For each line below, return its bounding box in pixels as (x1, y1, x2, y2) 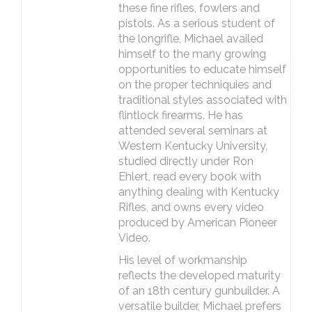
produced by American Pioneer (118, 216, 277, 229)
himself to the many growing (118, 47, 266, 61)
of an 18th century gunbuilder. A (118, 284, 280, 297)
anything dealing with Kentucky (118, 185, 279, 198)
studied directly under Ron (118, 155, 253, 168)
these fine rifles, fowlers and (118, 1, 260, 15)
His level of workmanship (118, 253, 247, 267)
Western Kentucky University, (118, 139, 267, 153)
